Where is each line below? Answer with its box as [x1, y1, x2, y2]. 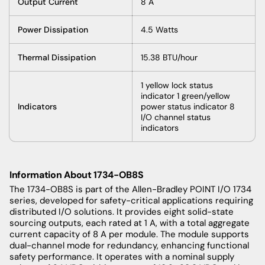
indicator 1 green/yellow [141, 90, 230, 101]
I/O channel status [141, 111, 211, 122]
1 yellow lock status [141, 79, 213, 91]
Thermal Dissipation [18, 51, 96, 63]
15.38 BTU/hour [141, 51, 198, 63]
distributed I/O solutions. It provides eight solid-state [9, 205, 234, 218]
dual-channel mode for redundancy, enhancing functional [9, 239, 249, 251]
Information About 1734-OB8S [9, 168, 144, 181]
